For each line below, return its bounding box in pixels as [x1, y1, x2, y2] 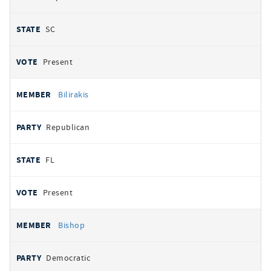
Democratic [46, 252, 91, 263]
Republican [46, 122, 90, 132]
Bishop [58, 220, 85, 230]
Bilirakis [58, 89, 89, 100]
